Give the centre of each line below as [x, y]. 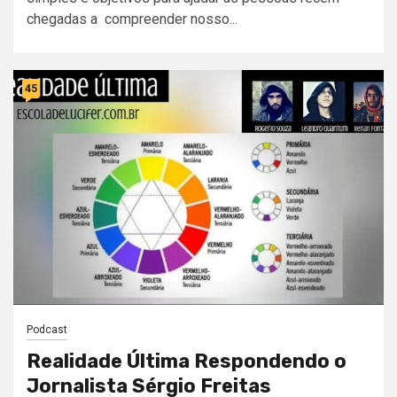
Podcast [47, 330]
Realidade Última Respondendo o [187, 362]
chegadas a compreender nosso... [132, 19]
